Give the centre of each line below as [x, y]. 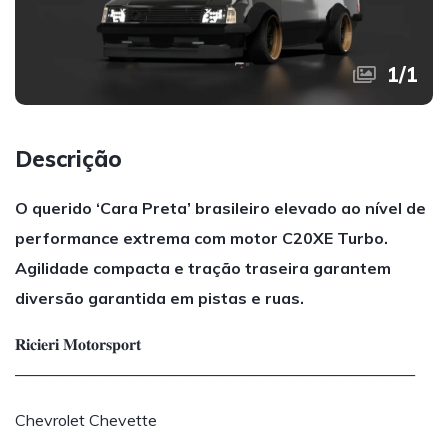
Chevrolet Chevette [86, 420]
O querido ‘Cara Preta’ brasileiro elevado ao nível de [220, 208]
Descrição [68, 159]
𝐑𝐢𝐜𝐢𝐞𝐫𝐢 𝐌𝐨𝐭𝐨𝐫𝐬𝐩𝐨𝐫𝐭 [78, 344]
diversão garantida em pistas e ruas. [159, 298]
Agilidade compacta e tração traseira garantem [203, 268]
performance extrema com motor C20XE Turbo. [201, 238]
